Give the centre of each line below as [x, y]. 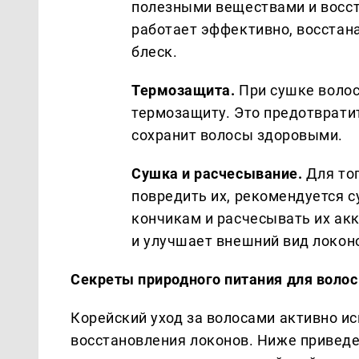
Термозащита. [184, 90]
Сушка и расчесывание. [217, 173]
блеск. [155, 51]
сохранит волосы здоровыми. [238, 135]
